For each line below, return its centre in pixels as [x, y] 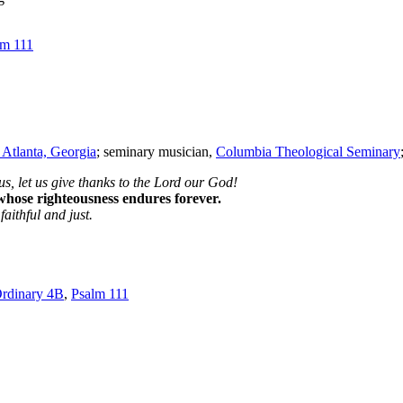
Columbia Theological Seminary [308, 152]
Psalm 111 [100, 294]
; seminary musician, [156, 152]
